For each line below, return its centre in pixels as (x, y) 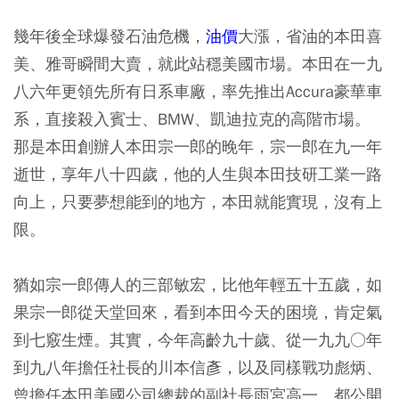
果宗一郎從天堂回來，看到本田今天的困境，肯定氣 (198, 313)
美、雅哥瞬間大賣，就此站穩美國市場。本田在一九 (198, 64)
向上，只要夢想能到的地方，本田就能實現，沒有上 (198, 202)
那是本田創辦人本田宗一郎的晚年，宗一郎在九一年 (198, 147)
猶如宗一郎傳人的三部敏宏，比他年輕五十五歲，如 (198, 285)
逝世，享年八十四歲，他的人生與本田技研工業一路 (198, 175)
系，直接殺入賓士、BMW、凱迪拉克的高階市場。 (192, 119)
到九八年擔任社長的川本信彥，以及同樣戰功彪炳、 (198, 368)
